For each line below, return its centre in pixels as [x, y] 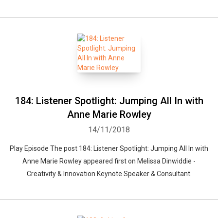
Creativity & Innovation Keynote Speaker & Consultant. [109, 174]
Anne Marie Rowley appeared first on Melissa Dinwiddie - [109, 161]
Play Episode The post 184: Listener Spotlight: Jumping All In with [109, 148]
